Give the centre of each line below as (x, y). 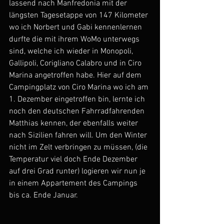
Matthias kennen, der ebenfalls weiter (74, 123)
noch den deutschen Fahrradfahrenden (78, 111)
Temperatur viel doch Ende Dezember (74, 159)
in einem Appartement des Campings (74, 183)
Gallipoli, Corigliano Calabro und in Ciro (76, 63)
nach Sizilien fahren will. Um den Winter (79, 135)
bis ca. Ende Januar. (43, 195)
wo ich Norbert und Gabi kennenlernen (76, 27)
